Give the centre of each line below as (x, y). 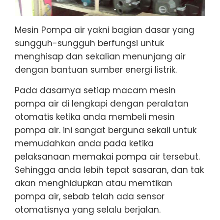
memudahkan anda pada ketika (84, 143)
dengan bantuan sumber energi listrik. (96, 69)
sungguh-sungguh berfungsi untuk (89, 43)
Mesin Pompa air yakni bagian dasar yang (105, 30)
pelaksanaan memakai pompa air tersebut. (107, 156)
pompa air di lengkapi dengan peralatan (102, 103)
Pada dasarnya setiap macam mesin (95, 90)
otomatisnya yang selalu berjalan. (88, 209)
